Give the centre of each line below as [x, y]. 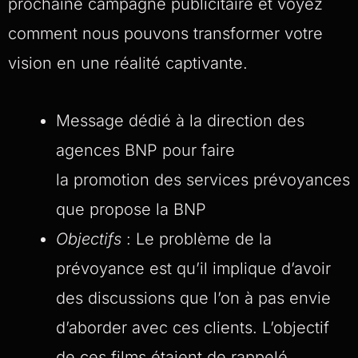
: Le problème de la [197, 239]
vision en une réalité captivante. [128, 63]
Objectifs [89, 239]
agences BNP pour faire [145, 150]
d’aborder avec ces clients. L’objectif [193, 327]
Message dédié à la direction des [180, 120]
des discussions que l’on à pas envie [193, 298]
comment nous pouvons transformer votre [165, 33]
